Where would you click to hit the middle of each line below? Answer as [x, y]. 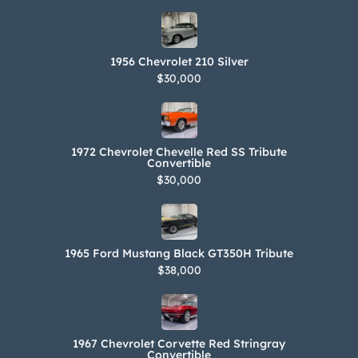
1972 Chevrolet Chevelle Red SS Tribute [179, 151]
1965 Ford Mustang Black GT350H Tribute [179, 253]
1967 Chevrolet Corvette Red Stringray [179, 343]
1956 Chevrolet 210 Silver [179, 61]
